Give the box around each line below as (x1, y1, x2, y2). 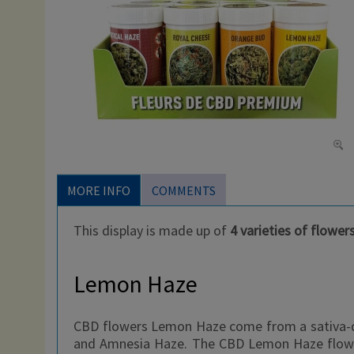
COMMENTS (152, 183, 216, 198)
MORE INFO (67, 183, 130, 198)
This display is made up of (73, 221, 230, 239)
